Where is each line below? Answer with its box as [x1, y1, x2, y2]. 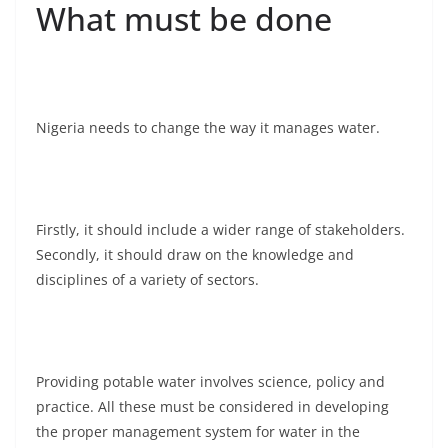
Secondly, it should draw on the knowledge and [36, 245, 354, 265]
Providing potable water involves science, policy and [36, 372, 385, 392]
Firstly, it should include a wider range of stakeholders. [36, 220, 405, 240]
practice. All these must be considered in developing [36, 397, 389, 417]
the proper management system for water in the [36, 422, 360, 442]
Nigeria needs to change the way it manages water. [36, 118, 380, 138]
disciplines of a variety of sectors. [36, 270, 259, 290]
